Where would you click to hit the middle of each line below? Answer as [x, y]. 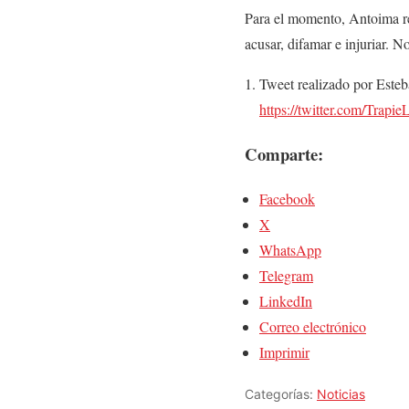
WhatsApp [290, 249]
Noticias [341, 393]
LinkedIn [286, 300]
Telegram [286, 275]
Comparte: [284, 153]
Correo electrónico [313, 326]
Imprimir [284, 351]
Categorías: [281, 393]
